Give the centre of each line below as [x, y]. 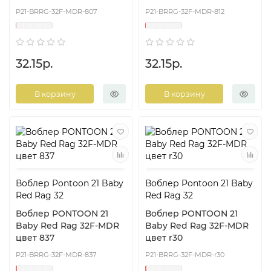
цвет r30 [164, 238]
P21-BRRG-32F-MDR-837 [56, 255]
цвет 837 [35, 238]
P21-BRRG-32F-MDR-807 [57, 12]
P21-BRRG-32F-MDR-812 [185, 12]
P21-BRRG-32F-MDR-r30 [185, 255]
